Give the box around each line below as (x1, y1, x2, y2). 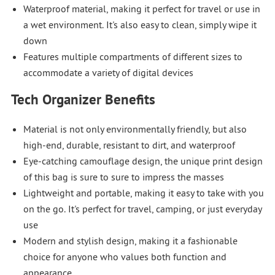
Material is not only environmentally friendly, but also (23, 122, 247, 135)
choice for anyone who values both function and (23, 250, 227, 263)
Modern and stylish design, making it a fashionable (23, 234, 238, 247)
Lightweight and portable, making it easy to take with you (23, 186, 264, 199)
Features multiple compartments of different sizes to (23, 50, 242, 63)
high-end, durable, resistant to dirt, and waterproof (23, 138, 235, 151)
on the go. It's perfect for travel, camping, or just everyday (23, 202, 261, 215)
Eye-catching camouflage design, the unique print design (23, 154, 263, 167)
